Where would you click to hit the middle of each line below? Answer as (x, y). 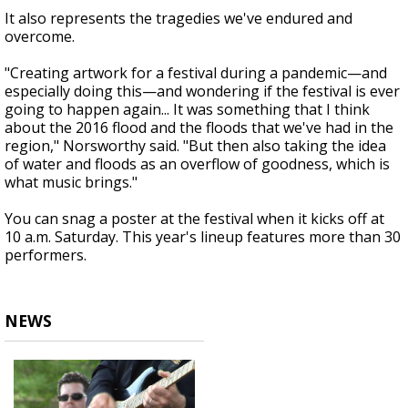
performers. (46, 255)
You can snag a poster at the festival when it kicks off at (194, 219)
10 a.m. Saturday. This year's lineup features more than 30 (203, 237)
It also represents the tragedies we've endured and (178, 19)
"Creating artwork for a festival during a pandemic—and (196, 73)
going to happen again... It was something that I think (187, 110)
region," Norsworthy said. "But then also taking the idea (195, 146)
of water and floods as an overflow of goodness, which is (197, 164)
